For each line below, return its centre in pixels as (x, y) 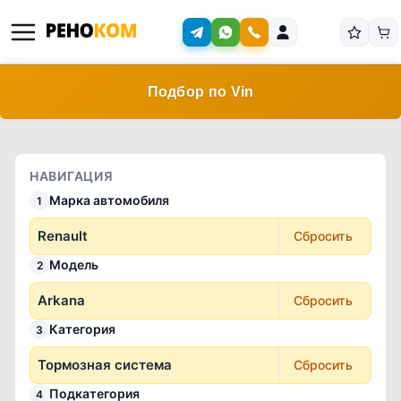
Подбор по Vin (200, 92)
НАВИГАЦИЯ (72, 176)
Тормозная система (105, 365)
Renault (63, 236)
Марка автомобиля (109, 200)
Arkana (61, 300)
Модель (74, 264)
